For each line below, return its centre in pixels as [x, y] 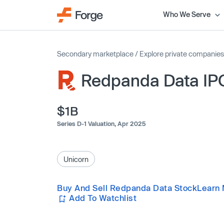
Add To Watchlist [103, 198]
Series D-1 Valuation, [87, 123]
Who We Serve [186, 14]
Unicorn [76, 159]
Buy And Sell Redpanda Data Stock [127, 188]
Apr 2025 [132, 123]
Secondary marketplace [95, 54]
